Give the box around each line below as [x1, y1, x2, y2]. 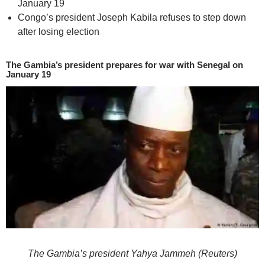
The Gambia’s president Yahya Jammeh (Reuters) [28, 248, 237, 259]
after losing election [18, 27, 99, 37]
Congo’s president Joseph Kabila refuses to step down [18, 12, 246, 22]
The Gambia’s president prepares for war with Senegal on [6, 60, 243, 70]
